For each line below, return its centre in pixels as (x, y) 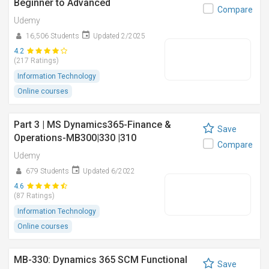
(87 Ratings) (34, 196)
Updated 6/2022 (109, 171)
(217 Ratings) (36, 61)
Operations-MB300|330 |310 (75, 138)
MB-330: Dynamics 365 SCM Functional (101, 260)
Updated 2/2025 (119, 36)
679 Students (47, 171)
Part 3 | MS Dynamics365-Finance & (92, 125)
